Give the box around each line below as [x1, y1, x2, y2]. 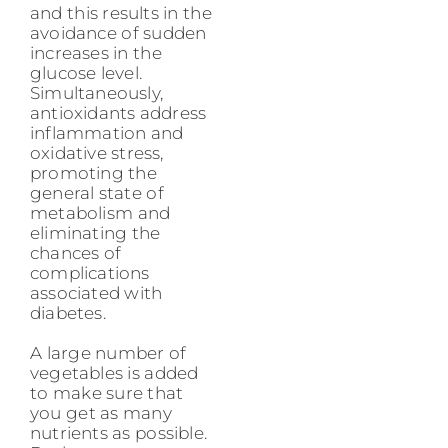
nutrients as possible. [30, 423, 207, 444]
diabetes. [30, 303, 106, 324]
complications [30, 263, 150, 284]
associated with [30, 283, 163, 304]
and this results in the [30, 3, 212, 24]
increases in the [30, 43, 162, 64]
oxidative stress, [30, 143, 164, 164]
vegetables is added [30, 363, 199, 384]
